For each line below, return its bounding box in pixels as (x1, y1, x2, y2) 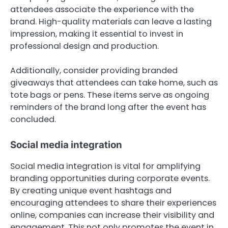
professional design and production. (10, 40, 159, 52)
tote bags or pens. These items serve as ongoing (10, 89, 209, 101)
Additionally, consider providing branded (10, 64, 178, 76)
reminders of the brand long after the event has (10, 101, 206, 113)
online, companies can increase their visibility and (10, 209, 214, 221)
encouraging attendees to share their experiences (10, 197, 216, 209)
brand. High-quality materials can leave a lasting (10, 15, 212, 27)
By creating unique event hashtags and (10, 185, 172, 197)
